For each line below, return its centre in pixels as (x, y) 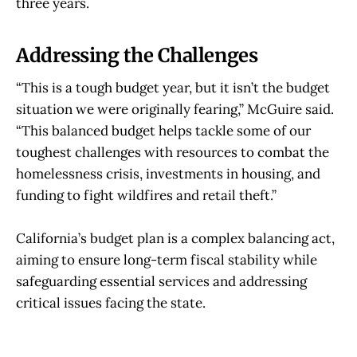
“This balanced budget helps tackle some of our (163, 130)
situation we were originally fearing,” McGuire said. (175, 109)
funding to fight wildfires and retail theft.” (146, 195)
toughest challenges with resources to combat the (173, 152)
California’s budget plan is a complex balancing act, (175, 238)
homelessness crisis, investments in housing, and (168, 173)
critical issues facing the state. (111, 302)
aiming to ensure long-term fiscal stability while (167, 259)
